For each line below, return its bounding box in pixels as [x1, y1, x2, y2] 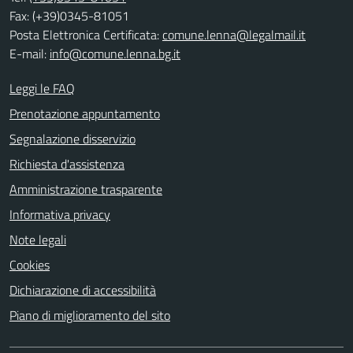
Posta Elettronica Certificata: [9, 24, 162, 44]
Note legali [9, 229, 66, 249]
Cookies [9, 255, 50, 274]
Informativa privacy [9, 204, 110, 224]
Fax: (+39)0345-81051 [9, 6, 129, 25]
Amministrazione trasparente [9, 179, 162, 199]
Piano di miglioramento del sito [9, 305, 170, 325]
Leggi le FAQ [9, 78, 75, 98]
